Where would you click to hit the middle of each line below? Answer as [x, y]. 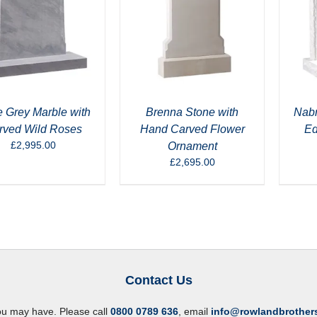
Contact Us [158, 280]
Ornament [192, 146]
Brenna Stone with [192, 112]
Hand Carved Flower [192, 129]
